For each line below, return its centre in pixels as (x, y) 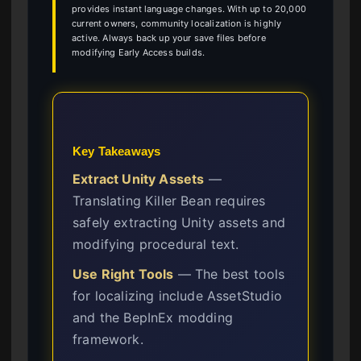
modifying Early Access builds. (139, 52)
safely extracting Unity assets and (179, 223)
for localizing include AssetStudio (177, 296)
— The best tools (229, 274)
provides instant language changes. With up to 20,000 (189, 8)
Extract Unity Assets (139, 179)
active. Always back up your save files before (169, 37)
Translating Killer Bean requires (169, 201)
